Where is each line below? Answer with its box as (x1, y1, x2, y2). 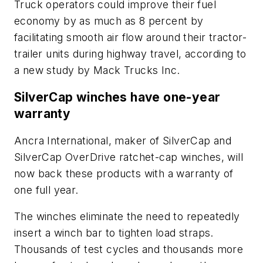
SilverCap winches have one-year (14, 90, 221, 105)
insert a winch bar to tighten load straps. (14, 227, 214, 240)
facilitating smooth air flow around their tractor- (14, 31, 247, 44)
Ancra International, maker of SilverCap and (14, 134, 232, 147)
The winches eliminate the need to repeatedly (14, 210, 240, 223)
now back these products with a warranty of (14, 167, 234, 180)
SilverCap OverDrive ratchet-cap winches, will (14, 150, 243, 163)
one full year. (14, 183, 79, 196)
